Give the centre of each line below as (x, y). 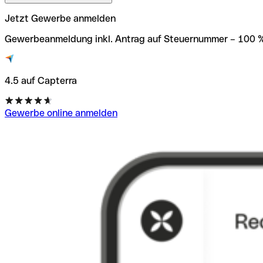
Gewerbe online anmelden (61, 113)
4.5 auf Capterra (41, 80)
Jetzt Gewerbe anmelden (60, 18)
